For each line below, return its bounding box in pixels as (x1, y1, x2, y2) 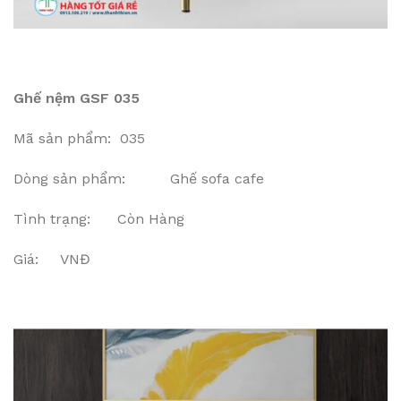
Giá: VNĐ (13, 251, 90, 268)
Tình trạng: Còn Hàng (13, 210, 184, 227)
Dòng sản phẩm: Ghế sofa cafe (13, 170, 264, 187)
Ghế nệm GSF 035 (13, 90, 140, 107)
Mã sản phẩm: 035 (13, 130, 145, 147)
